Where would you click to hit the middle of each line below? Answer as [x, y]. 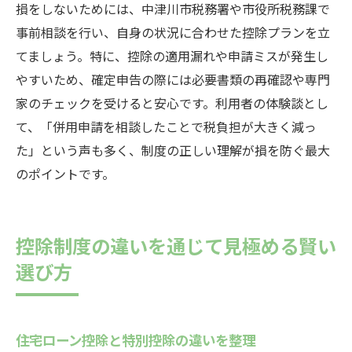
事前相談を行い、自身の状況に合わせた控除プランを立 [173, 32]
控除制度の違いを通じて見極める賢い [176, 245]
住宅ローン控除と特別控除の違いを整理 [136, 339]
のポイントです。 [65, 174]
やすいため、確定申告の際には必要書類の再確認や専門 [173, 79]
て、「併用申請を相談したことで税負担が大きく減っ [166, 126]
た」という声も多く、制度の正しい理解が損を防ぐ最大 [173, 150]
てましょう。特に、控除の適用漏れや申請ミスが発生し [172, 56]
